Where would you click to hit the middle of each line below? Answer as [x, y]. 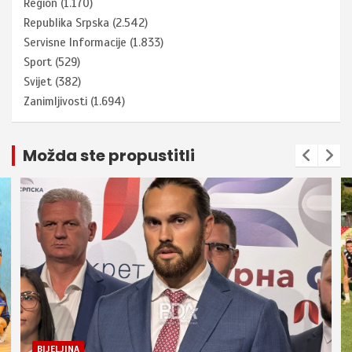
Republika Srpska [66, 23]
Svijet [38, 82]
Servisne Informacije [75, 43]
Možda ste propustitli [109, 156]
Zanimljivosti [55, 102]
